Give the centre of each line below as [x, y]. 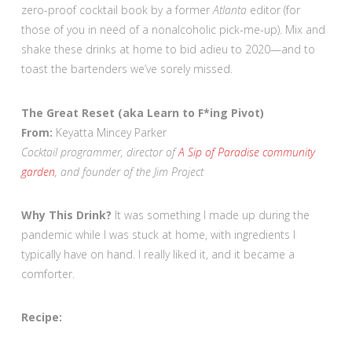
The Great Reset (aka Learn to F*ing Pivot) [142, 112]
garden [38, 171]
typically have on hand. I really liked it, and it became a [158, 254]
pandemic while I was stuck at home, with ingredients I [158, 234]
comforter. [48, 273]
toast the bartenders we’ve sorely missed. [126, 69]
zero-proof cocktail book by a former [117, 10]
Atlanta [229, 10]
